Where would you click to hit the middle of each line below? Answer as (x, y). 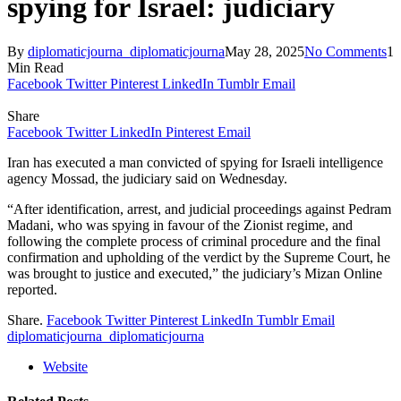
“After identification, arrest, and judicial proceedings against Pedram (199, 209)
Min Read (35, 67)
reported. (32, 289)
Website (65, 366)
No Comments (346, 51)
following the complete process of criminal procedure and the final (194, 241)
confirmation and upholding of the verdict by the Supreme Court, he (199, 257)
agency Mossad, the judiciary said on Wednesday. (147, 178)
